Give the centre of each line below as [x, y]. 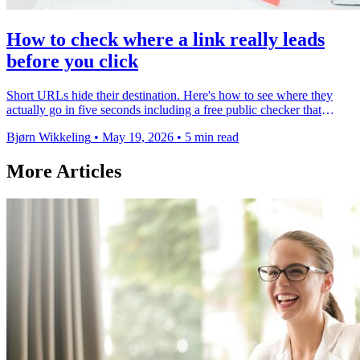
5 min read [212, 137]
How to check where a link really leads [166, 39]
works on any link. [54, 124]
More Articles [64, 171]
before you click [72, 61]
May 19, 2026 [139, 137]
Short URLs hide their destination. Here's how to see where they [170, 95]
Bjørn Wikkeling [49, 137]
